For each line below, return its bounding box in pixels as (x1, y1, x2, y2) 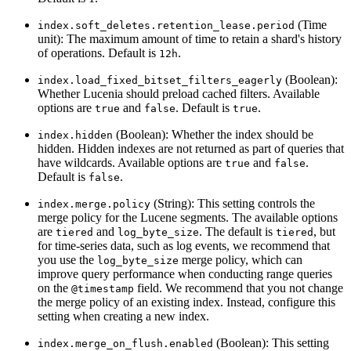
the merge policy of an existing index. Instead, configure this (38, 295, 335, 309)
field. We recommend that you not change (134, 280, 343, 295)
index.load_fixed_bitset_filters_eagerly (38, 74, 282, 86)
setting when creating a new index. (38, 309, 209, 323)
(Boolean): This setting (213, 335, 329, 349)
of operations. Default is (38, 45, 159, 60)
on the (38, 280, 71, 295)
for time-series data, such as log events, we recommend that (38, 238, 330, 252)
